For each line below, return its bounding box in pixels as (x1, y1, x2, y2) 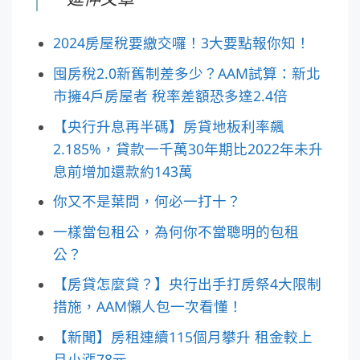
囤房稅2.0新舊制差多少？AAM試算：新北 (52, 63, 321, 83)
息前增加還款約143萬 (52, 161, 193, 181)
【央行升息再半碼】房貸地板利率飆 (52, 116, 284, 136)
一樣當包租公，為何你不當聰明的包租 (52, 221, 299, 241)
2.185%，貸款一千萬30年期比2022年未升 (52, 138, 323, 158)
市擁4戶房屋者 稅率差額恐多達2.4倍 (52, 85, 288, 105)
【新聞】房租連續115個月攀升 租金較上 (52, 326, 313, 346)
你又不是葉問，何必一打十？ (52, 191, 241, 211)
